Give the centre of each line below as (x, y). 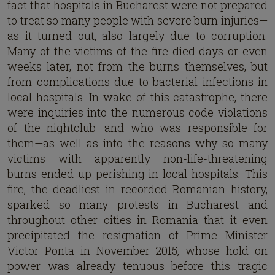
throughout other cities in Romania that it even (137, 220)
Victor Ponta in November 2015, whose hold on (137, 250)
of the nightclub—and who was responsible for (137, 128)
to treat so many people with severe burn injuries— (137, 20)
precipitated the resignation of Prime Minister (137, 235)
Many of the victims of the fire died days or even (137, 51)
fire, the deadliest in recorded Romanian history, (137, 189)
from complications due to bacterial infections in (137, 82)
